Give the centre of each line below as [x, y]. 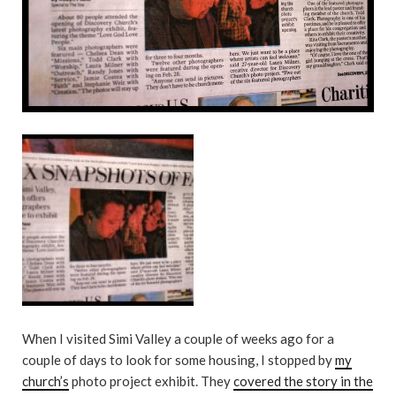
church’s [46, 381]
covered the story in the [303, 381]
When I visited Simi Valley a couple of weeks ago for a [178, 339]
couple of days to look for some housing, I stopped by [179, 360]
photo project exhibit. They [151, 381]
